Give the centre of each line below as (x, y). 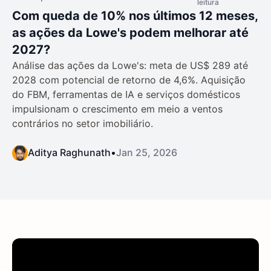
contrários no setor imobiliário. (83, 124)
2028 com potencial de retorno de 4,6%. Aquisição (129, 80)
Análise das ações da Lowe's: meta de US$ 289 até (130, 66)
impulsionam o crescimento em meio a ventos (117, 109)
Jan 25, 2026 (147, 153)
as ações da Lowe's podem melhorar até (130, 33)
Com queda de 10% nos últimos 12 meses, (135, 16)
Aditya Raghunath (69, 153)
